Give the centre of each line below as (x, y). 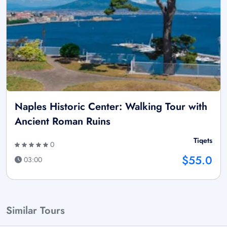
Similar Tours (35, 210)
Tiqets (203, 140)
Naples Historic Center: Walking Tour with (111, 106)
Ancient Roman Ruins (63, 121)
